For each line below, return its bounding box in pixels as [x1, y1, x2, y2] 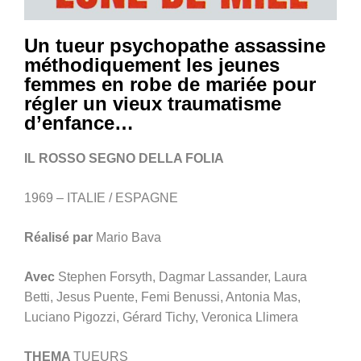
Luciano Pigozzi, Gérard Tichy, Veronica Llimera [24, 310, 298, 325]
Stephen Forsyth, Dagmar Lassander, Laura [58, 270, 307, 284]
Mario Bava [96, 230, 161, 245]
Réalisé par [24, 230, 96, 245]
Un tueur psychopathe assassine [24, 35, 326, 57]
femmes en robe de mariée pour [24, 73, 316, 96]
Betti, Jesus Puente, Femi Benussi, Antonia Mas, [24, 290, 301, 305]
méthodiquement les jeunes [24, 54, 280, 77]
